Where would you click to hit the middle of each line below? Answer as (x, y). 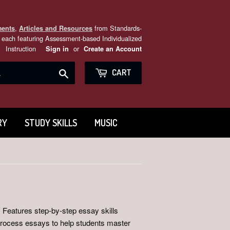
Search (80, 72)
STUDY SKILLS (51, 123)
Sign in (57, 49)
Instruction (22, 49)
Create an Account (113, 49)
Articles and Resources (56, 28)
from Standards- (117, 28)
